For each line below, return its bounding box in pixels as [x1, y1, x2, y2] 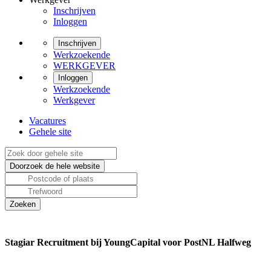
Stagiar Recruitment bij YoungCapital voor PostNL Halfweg [5, 237, 251, 247]
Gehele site [29, 126, 71, 137]
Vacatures [29, 116, 66, 126]
